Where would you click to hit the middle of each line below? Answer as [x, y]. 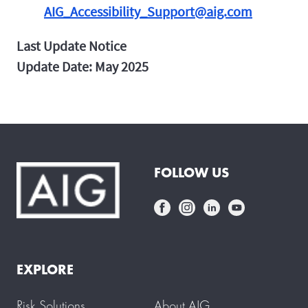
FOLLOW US [191, 173]
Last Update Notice [71, 46]
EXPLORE [45, 270]
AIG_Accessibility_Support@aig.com [148, 12]
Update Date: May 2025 [82, 67]
